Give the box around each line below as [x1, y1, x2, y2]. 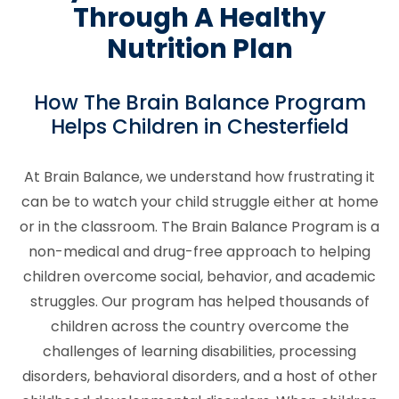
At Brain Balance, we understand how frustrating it [24, 166, 375, 187]
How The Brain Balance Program [33, 88, 366, 118]
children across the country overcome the [50, 315, 349, 337]
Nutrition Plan [106, 30, 293, 68]
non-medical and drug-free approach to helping [28, 240, 370, 262]
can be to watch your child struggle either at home [20, 191, 379, 212]
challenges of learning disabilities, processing [43, 340, 356, 362]
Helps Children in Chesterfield [50, 112, 349, 142]
